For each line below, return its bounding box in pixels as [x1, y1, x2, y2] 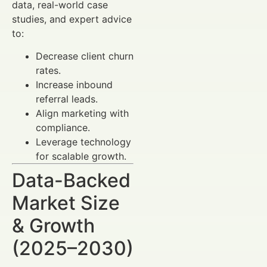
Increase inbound [36, 78, 113, 91]
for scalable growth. [36, 150, 126, 162]
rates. [36, 64, 61, 76]
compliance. [36, 121, 90, 133]
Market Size [12, 191, 120, 215]
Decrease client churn [36, 49, 133, 62]
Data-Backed [12, 168, 131, 192]
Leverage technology [36, 135, 131, 148]
